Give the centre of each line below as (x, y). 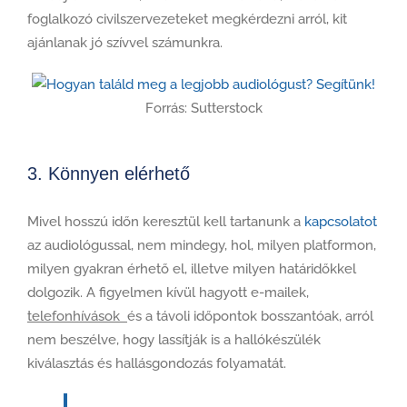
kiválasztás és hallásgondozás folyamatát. (157, 363)
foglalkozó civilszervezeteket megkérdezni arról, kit (187, 19)
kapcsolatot (341, 221)
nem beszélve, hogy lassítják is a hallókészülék (174, 339)
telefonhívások (77, 316)
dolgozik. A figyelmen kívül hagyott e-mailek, (168, 292)
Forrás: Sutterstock (203, 108)
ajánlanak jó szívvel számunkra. (125, 42)
